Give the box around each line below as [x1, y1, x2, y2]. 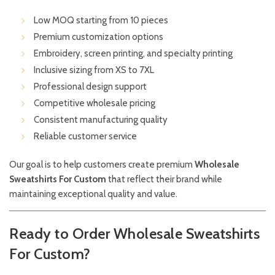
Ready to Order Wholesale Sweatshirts [9, 225, 260, 243]
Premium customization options [34, 31, 163, 43]
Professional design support [34, 81, 147, 93]
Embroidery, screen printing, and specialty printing [34, 48, 233, 60]
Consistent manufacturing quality [34, 114, 168, 126]
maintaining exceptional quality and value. [9, 188, 177, 200]
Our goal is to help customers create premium [9, 159, 195, 171]
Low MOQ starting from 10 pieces [34, 15, 168, 26]
